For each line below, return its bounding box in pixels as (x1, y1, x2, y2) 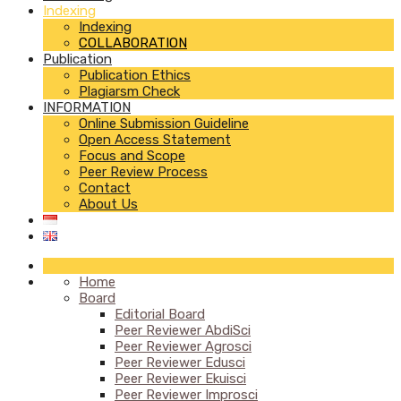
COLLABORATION (79, 35, 187, 51)
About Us (79, 196, 138, 212)
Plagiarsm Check (79, 83, 180, 99)
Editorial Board (115, 306, 205, 322)
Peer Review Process (79, 164, 208, 180)
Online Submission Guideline (79, 115, 249, 132)
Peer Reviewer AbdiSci (115, 322, 251, 338)
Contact (79, 180, 131, 196)
